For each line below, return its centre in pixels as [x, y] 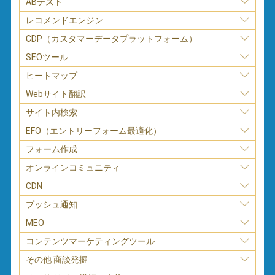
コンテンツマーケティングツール [91, 241]
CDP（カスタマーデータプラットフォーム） [112, 38]
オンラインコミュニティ [73, 167]
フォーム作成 [52, 149]
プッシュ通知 [52, 204]
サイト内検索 [52, 112]
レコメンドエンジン [65, 20]
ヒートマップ [52, 75]
